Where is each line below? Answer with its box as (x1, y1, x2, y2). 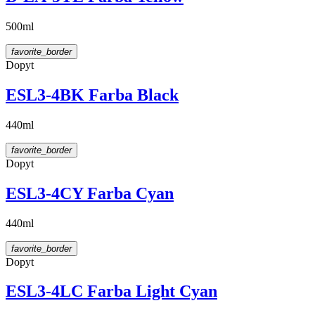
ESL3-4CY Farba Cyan (6, 184, 174, 202)
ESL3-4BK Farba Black (6, 85, 179, 104)
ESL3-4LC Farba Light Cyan (6, 282, 217, 301)
